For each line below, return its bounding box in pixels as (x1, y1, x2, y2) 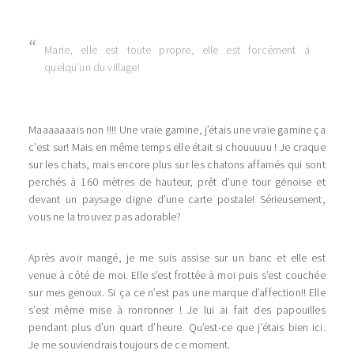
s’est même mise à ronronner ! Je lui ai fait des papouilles (28, 303, 326, 318)
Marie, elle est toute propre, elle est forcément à (44, 43, 310, 58)
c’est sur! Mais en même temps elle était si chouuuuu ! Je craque (28, 140, 326, 155)
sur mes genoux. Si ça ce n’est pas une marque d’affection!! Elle (28, 285, 326, 300)
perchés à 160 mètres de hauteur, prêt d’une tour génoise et (28, 175, 326, 190)
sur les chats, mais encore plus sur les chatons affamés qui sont (28, 157, 326, 172)
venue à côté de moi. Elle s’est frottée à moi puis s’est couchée (28, 268, 326, 283)
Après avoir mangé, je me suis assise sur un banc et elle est (28, 250, 326, 265)
